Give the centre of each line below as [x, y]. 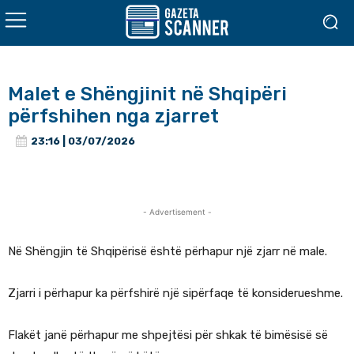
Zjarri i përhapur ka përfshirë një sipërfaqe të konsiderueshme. [175, 294]
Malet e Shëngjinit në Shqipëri [147, 94]
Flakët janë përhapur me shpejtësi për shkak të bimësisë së [168, 335]
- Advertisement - [177, 212]
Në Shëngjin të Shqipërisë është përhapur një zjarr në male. [168, 252]
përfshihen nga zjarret [113, 116]
